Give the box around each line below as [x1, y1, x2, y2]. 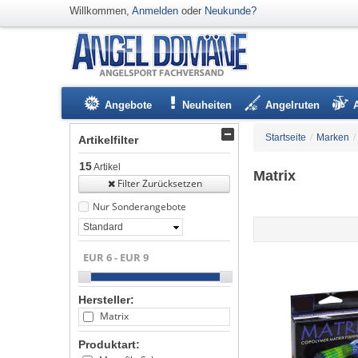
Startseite [265, 132, 306, 143]
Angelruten [265, 99, 320, 111]
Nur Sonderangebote [93, 200, 186, 213]
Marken [316, 132, 349, 143]
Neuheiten [182, 99, 232, 111]
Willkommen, [70, 5, 132, 17]
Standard [83, 221, 123, 233]
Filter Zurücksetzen [117, 177, 203, 190]
